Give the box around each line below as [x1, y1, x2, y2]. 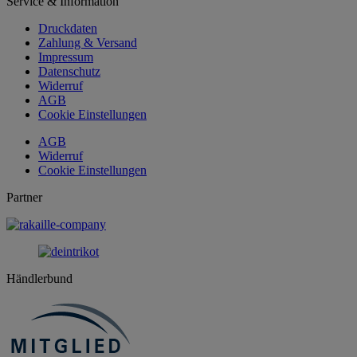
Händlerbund [6, 271, 73, 285]
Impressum [38, 49, 93, 64]
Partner [6, 190, 42, 204]
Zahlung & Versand [38, 35, 137, 49]
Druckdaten [38, 21, 97, 35]
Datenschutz [38, 64, 100, 78]
